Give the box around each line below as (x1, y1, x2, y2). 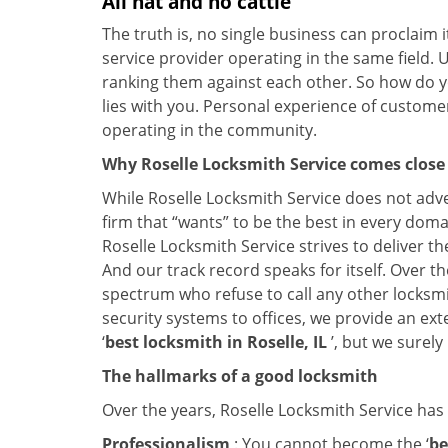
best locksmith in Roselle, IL (105, 331, 327, 353)
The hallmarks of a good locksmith (102, 365, 378, 387)
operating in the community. (102, 119, 317, 141)
